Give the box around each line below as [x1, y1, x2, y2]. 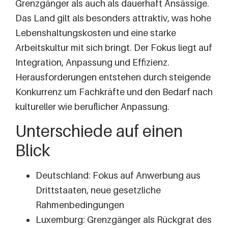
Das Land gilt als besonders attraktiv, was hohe [15, 12, 211, 23]
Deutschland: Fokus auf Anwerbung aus [36, 169, 201, 181]
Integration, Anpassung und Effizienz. [15, 56, 169, 68]
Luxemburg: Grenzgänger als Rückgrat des [36, 214, 212, 225]
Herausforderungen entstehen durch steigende [15, 71, 211, 82]
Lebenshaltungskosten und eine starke [15, 27, 176, 38]
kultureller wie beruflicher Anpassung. [15, 101, 169, 112]
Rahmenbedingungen [36, 199, 124, 210]
